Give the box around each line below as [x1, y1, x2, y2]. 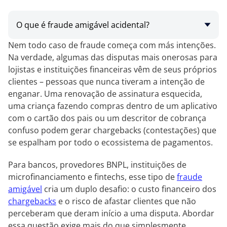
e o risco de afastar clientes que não [56, 196, 196, 207]
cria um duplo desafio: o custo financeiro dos [42, 183, 216, 195]
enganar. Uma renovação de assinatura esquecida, [8, 88, 202, 99]
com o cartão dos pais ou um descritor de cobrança [8, 112, 206, 124]
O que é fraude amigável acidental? [16, 19, 149, 30]
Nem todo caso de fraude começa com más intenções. [8, 40, 216, 51]
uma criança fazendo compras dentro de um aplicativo [8, 100, 217, 111]
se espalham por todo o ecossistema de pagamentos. [8, 137, 213, 148]
